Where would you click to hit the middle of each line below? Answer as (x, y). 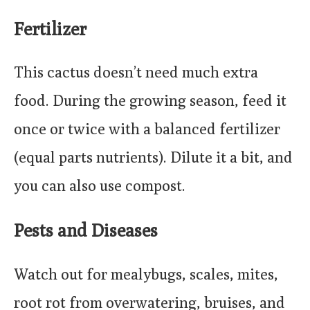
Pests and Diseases (86, 230)
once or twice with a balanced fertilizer (147, 129)
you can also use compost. (100, 186)
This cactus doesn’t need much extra (136, 72)
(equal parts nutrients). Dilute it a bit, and (153, 157)
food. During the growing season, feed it (150, 101)
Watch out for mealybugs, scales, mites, (146, 274)
